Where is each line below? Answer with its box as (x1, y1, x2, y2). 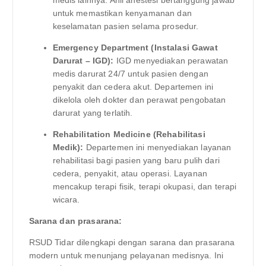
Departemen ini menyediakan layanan (83, 142, 232, 152)
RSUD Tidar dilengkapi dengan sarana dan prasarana (28, 237, 235, 248)
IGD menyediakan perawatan (113, 55, 229, 65)
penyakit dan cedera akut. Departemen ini (52, 81, 214, 91)
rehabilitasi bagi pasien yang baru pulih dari (52, 155, 220, 165)
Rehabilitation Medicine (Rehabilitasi (52, 129, 205, 139)
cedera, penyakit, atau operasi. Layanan (52, 168, 207, 178)
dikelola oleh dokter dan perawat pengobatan (52, 94, 226, 104)
